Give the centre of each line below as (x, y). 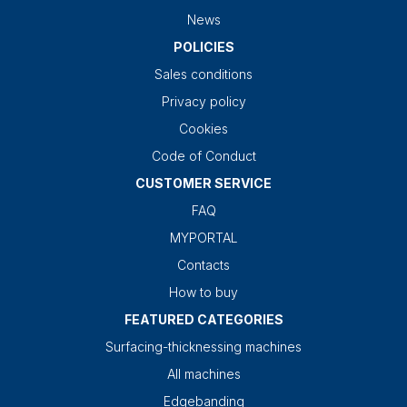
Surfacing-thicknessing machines (203, 347)
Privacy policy (203, 102)
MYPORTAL (203, 238)
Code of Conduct (203, 156)
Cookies (203, 129)
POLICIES (203, 47)
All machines (203, 374)
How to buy (203, 293)
